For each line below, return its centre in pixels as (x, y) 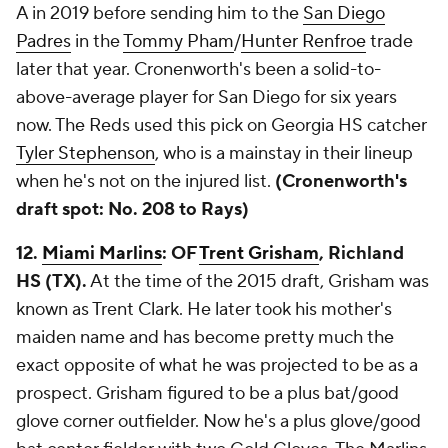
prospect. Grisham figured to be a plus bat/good (207, 393)
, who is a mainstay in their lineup (284, 153)
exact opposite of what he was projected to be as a (217, 365)
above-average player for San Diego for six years (206, 97)
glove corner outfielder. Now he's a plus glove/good (218, 421)
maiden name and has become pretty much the (205, 337)
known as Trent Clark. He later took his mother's (204, 309)
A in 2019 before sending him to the (159, 13)
